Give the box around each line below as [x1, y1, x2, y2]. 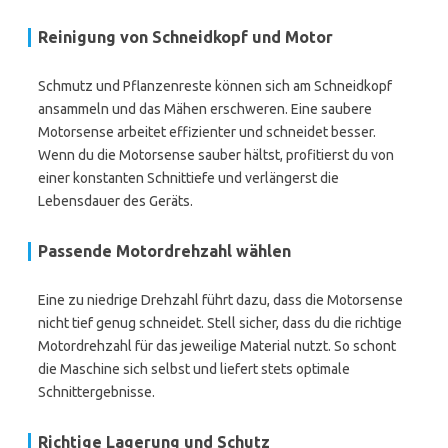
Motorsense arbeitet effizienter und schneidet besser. [38, 124, 376, 140]
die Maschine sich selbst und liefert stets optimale [38, 361, 350, 377]
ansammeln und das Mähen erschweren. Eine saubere [38, 101, 372, 117]
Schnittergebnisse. [38, 384, 155, 400]
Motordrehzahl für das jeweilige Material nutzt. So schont [38, 338, 396, 354]
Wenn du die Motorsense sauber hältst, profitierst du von [38, 147, 394, 163]
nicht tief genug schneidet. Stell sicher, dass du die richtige [38, 315, 402, 331]
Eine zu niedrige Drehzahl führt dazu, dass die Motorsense [38, 292, 403, 308]
